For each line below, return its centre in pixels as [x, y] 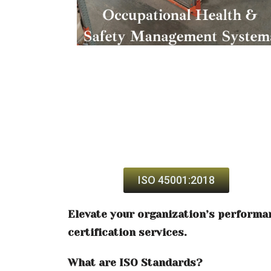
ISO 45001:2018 [177, 180]
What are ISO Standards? [135, 262]
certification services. [127, 232]
